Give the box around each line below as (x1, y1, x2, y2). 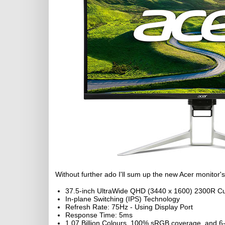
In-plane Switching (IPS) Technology (65, 195, 180, 203)
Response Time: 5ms (65, 211, 133, 219)
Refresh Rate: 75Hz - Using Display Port (65, 203, 193, 211)
